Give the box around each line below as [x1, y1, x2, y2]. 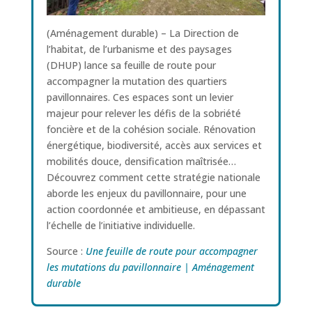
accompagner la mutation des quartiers [46, 74, 227, 88]
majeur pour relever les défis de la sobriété [46, 106, 241, 120]
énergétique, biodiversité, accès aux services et [46, 138, 262, 152]
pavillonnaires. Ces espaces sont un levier [46, 90, 233, 104]
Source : [46, 244, 86, 258]
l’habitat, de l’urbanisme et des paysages [46, 42, 232, 56]
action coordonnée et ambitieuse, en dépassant [46, 202, 265, 216]
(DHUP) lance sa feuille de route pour [46, 58, 216, 72]
